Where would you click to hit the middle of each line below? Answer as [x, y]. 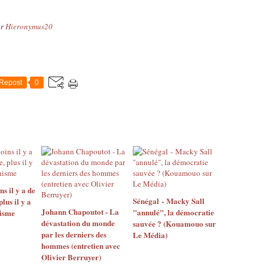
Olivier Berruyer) [71, 257]
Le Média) [150, 235]
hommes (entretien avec [81, 246]
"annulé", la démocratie [173, 212]
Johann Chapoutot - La [80, 211]
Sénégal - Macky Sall [168, 201]
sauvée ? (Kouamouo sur [174, 223]
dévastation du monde [78, 223]
